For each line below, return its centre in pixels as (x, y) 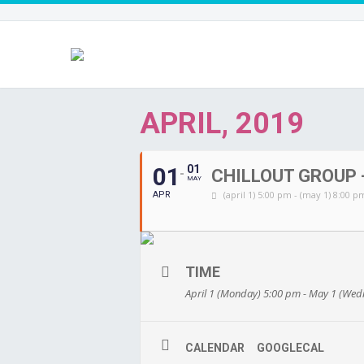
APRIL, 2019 (222, 123)
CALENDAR (215, 348)
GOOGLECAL (290, 348)
